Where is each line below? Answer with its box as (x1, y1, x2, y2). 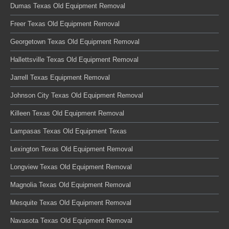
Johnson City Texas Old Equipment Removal (10, 91, 143, 99)
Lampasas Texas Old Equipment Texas (10, 127, 127, 135)
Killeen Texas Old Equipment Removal (10, 109, 124, 117)
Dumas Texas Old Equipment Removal (10, 2, 125, 10)
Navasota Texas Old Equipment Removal (10, 217, 132, 224)
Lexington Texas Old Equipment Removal (10, 145, 133, 153)
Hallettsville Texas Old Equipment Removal (10, 56, 139, 63)
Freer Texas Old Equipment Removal (10, 20, 120, 28)
